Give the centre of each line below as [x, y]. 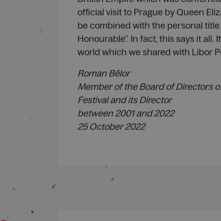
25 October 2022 [111, 126]
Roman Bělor [104, 73]
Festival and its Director [125, 100]
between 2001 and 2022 [126, 113]
